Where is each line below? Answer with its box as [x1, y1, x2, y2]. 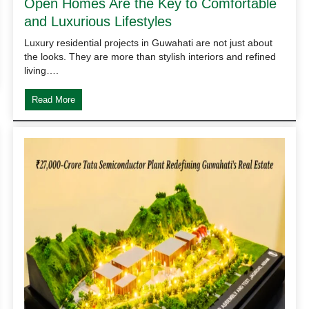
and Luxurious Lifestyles [24, 13, 172, 29]
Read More [32, 94, 76, 105]
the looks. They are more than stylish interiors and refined [24, 50, 277, 62]
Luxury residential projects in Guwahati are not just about [24, 37, 273, 48]
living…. [24, 64, 59, 76]
